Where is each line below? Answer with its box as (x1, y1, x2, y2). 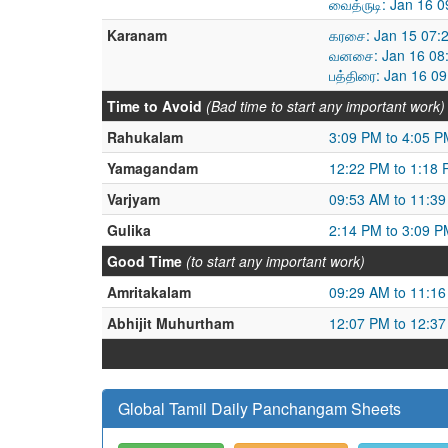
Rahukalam (107, 127, 183, 147)
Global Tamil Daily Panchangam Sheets (118, 397, 401, 420)
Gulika (107, 220, 151, 240)
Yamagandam (107, 158, 198, 178)
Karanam (107, 25, 167, 45)
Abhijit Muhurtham (107, 313, 234, 333)
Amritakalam (107, 282, 191, 302)
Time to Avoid (107, 96, 202, 116)
